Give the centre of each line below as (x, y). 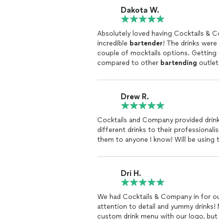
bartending (179, 63)
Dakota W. (140, 10)
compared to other (129, 63)
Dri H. (131, 173)
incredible (113, 43)
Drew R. (135, 96)
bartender (146, 43)
